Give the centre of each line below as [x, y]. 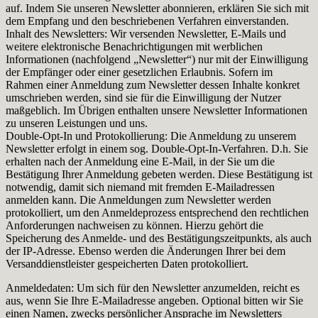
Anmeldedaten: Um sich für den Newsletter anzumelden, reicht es [153, 287]
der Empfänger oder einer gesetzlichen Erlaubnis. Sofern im [139, 72]
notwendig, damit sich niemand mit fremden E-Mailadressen [140, 187]
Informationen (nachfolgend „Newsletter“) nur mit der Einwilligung [157, 59]
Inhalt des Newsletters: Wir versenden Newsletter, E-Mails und [146, 33]
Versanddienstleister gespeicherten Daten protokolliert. [127, 263]
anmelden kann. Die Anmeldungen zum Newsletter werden [138, 199]
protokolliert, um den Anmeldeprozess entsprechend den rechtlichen [157, 212]
